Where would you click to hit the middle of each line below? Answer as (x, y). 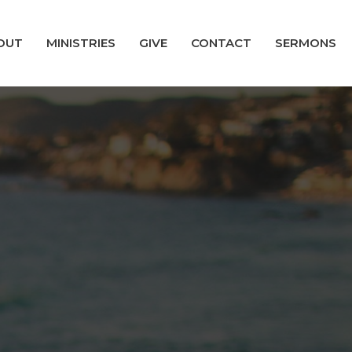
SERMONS (306, 43)
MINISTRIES (81, 43)
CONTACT (221, 43)
